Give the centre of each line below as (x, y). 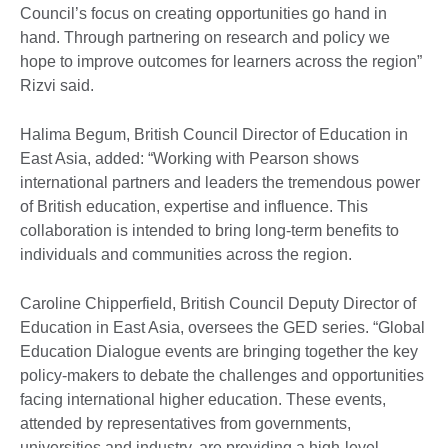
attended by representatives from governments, (185, 423)
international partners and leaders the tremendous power (220, 182)
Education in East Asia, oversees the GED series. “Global (222, 327)
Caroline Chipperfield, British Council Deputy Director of (218, 303)
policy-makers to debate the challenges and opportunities (222, 375)
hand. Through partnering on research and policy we (205, 37)
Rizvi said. (57, 85)
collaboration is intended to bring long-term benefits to (209, 230)
